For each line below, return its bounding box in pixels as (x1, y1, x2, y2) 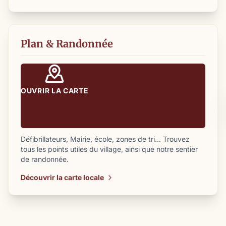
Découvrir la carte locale (21, 173, 104, 182)
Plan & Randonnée (21, 37, 113, 50)
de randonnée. (21, 155, 69, 163)
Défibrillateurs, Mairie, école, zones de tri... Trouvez (21, 135, 190, 143)
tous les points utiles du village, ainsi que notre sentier (21, 145, 198, 153)
